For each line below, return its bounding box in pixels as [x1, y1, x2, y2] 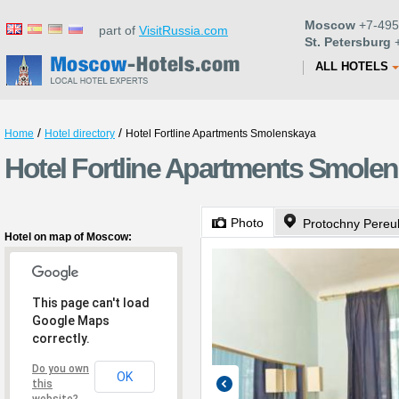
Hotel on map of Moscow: [4, 231, 132, 243]
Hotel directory [45, 127, 115, 140]
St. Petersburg [305, 35, 391, 49]
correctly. [32, 331, 90, 346]
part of [88, 23, 139, 37]
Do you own [32, 362, 89, 375]
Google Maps [32, 313, 110, 328]
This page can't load [32, 296, 150, 310]
